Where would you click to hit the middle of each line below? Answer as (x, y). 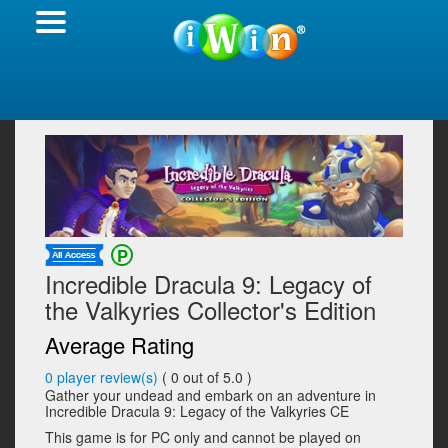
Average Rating (119, 345)
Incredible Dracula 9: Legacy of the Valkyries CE (197, 411)
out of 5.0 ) (217, 377)
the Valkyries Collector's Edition (210, 310)
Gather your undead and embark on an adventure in (210, 395)
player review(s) (107, 377)
